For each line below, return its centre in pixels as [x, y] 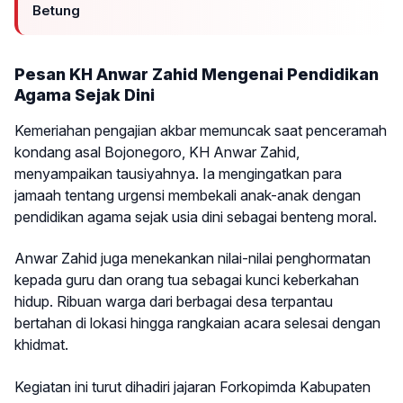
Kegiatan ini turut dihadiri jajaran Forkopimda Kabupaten [193, 386]
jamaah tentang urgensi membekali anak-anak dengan [188, 195]
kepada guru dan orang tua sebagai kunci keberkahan [187, 280]
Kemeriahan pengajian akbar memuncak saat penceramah [201, 130]
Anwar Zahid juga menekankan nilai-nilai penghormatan [193, 259]
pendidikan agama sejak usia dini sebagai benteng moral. [196, 216]
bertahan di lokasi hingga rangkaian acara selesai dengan [197, 323]
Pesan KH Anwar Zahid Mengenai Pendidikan [197, 74]
